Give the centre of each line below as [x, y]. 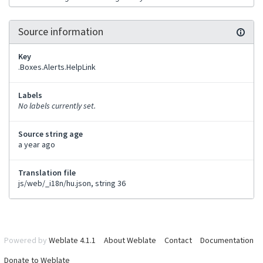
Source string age [50, 134]
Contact [178, 240]
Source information [61, 32]
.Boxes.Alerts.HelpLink [57, 67]
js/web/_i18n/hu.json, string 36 [72, 183]
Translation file [47, 173]
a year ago [37, 145]
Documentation [227, 240]
